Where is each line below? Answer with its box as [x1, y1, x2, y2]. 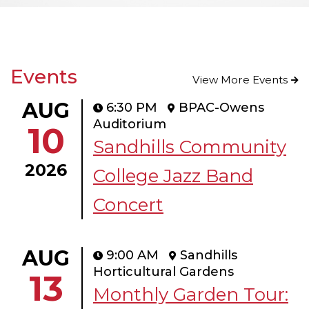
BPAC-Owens [179, 100, 264, 116]
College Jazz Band [93, 165, 253, 188]
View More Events [192, 73, 288, 87]
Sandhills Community [93, 136, 286, 159]
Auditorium [93, 117, 166, 132]
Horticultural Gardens [93, 264, 234, 280]
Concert [93, 194, 163, 217]
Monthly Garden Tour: [93, 283, 288, 306]
